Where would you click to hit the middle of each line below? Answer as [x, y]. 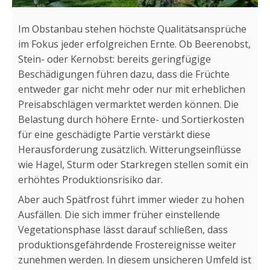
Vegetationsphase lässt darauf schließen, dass [123, 230]
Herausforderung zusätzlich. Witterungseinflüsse [130, 149]
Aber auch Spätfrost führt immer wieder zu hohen [131, 199]
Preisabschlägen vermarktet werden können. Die [128, 104]
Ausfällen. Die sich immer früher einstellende [119, 215]
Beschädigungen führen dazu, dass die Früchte [124, 74]
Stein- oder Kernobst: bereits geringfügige [115, 59]
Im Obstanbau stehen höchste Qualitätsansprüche [132, 29]
